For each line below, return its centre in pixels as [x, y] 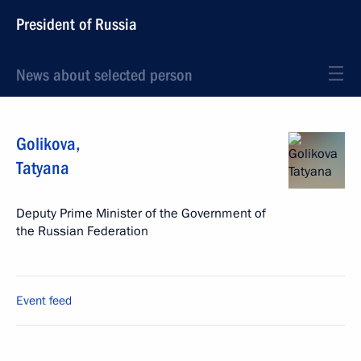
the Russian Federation [82, 231]
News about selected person [104, 75]
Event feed [44, 301]
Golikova [46, 144]
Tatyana [43, 168]
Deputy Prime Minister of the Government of [141, 214]
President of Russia [77, 24]
